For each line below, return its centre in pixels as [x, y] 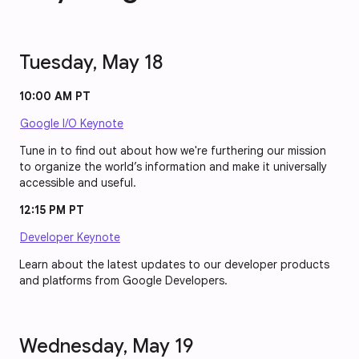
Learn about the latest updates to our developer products [174, 265]
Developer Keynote [70, 238]
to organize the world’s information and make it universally [173, 167]
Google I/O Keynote [72, 124]
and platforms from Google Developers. [123, 281]
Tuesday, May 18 [91, 63]
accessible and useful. [78, 183]
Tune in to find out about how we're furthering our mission [173, 151]
